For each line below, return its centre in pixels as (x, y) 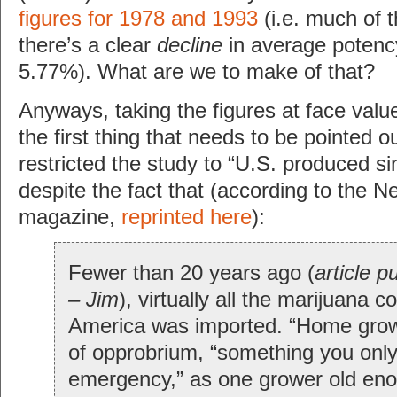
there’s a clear (88, 45)
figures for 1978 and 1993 (138, 18)
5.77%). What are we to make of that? (197, 71)
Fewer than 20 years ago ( (191, 272)
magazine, (70, 217)
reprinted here (187, 217)
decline (190, 45)
